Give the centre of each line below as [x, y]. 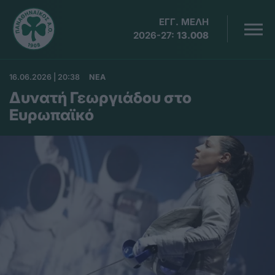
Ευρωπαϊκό [52, 115]
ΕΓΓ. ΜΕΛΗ [184, 22]
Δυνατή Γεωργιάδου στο [100, 98]
